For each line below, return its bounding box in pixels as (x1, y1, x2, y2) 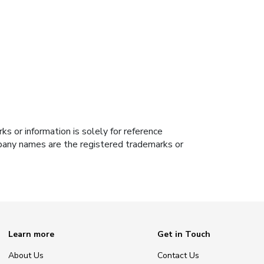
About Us (8, 249, 44, 261)
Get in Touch (157, 229, 210, 240)
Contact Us (157, 249, 199, 261)
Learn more (8, 229, 54, 240)
